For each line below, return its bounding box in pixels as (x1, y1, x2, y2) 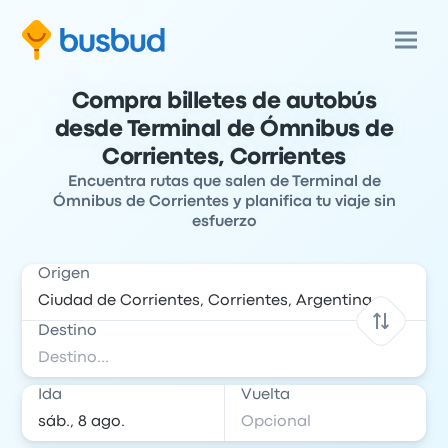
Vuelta (241, 388, 290, 402)
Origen (38, 267, 91, 281)
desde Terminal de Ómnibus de (54, 120, 394, 140)
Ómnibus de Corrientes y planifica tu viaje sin (52, 195, 396, 209)
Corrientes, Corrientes (102, 148, 346, 168)
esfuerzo (191, 215, 257, 229)
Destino (38, 324, 98, 338)
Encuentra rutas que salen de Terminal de (67, 175, 381, 189)
